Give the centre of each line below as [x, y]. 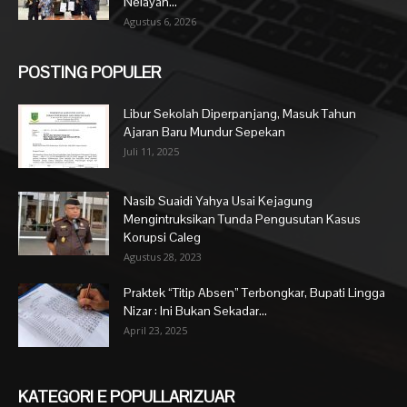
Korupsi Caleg [162, 237]
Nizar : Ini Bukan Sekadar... [195, 310]
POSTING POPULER [89, 72]
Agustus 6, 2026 [160, 21]
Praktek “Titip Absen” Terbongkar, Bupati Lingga [254, 292]
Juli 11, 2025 [151, 151]
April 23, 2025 [155, 330]
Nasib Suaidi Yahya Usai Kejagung [218, 200]
